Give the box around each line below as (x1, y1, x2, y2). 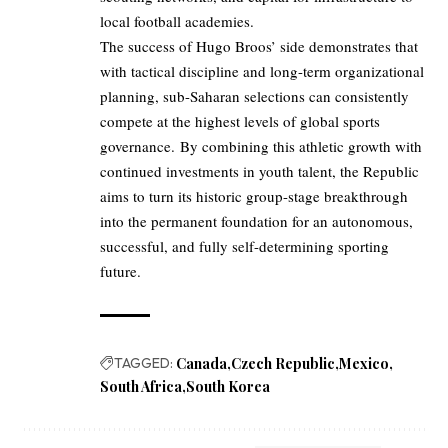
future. (100, 261, 141, 282)
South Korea (186, 377, 270, 397)
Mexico (339, 354, 389, 374)
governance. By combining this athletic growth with (100, 136, 422, 157)
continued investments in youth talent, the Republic (100, 161, 419, 182)
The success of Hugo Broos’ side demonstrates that (100, 36, 418, 57)
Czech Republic (231, 354, 335, 374)
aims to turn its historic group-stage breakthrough (100, 186, 408, 207)
